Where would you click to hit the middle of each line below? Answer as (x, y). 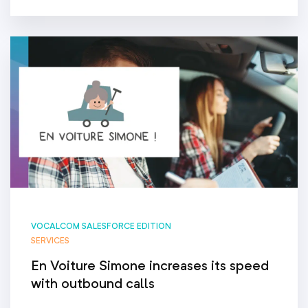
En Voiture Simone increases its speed (150, 266)
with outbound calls (93, 284)
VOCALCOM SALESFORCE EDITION (101, 226)
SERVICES (50, 241)
